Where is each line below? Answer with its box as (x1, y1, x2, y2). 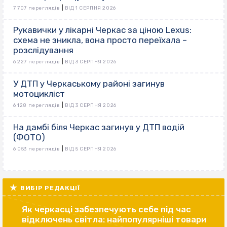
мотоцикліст (13, 89, 65, 99)
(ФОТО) (13, 132, 45, 143)
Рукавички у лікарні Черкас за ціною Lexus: (13, 25, 192, 35)
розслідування (13, 45, 73, 56)
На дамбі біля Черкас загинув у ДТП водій (13, 122, 184, 133)
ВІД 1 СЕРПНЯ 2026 (64, 5, 116, 12)
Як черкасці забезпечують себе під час (22, 204, 191, 215)
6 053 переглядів (13, 146, 60, 153)
